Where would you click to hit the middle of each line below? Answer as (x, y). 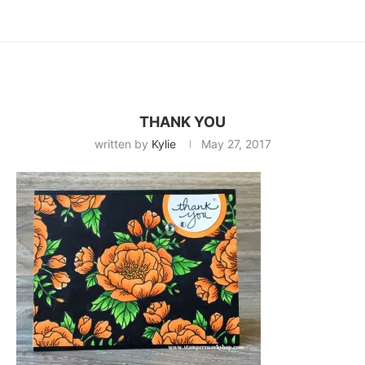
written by (123, 144)
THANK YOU (182, 122)
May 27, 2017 (236, 144)
